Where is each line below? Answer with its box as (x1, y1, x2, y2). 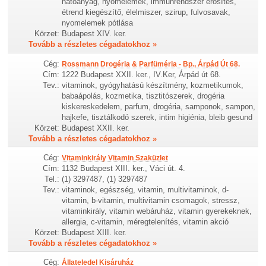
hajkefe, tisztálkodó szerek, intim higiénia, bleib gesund (62, 112, 253, 122)
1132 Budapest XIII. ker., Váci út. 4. (62, 163, 186, 173)
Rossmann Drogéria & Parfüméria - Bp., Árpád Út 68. (62, 59, 240, 68)
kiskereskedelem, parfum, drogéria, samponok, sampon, (62, 102, 256, 111)
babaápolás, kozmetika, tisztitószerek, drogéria (62, 91, 225, 100)
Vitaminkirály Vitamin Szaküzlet (62, 153, 169, 162)
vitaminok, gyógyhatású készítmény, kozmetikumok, (62, 80, 244, 90)
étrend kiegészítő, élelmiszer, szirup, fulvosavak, (62, 8, 231, 17)
